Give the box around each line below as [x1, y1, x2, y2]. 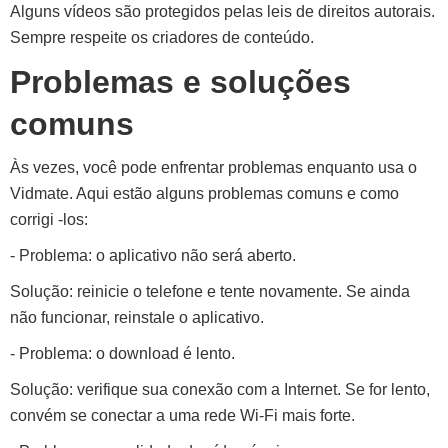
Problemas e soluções [10, 64, 351, 100]
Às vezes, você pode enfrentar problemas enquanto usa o [10, 159, 417, 176]
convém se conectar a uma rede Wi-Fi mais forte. [10, 407, 355, 424]
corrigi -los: [10, 211, 88, 228]
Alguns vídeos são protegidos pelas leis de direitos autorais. [10, 3, 435, 20]
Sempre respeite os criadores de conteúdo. [10, 29, 314, 46]
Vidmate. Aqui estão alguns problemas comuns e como [10, 185, 399, 202]
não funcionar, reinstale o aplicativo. [10, 309, 264, 326]
